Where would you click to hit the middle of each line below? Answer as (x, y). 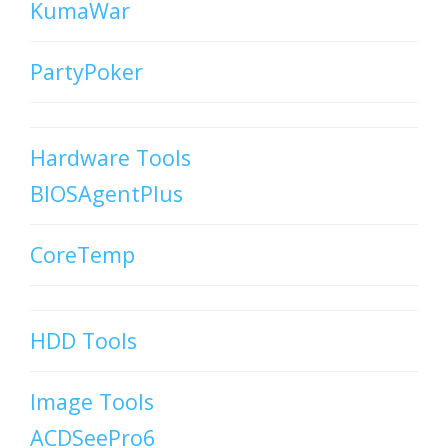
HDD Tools (83, 341)
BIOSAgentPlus (106, 194)
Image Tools (92, 402)
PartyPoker (86, 72)
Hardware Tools (110, 158)
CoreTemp (82, 255)
